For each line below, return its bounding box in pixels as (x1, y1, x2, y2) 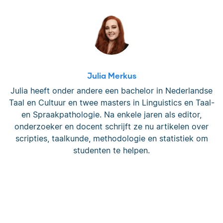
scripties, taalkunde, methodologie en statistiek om (15, 133, 208, 144)
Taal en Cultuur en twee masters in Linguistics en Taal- (8, 98, 215, 108)
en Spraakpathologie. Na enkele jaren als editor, (21, 110, 202, 120)
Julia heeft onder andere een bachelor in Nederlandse (10, 86, 213, 96)
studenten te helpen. (73, 145, 150, 156)
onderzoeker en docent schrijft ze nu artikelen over (14, 121, 209, 132)
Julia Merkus (87, 71, 136, 81)
